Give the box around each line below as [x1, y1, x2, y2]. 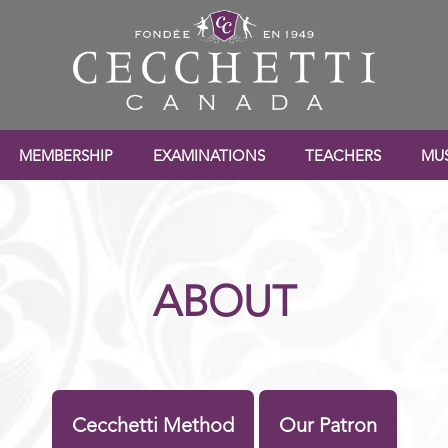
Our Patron [278, 417, 377, 437]
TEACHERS [305, 150, 381, 165]
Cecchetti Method [71, 417, 234, 437]
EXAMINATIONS [153, 150, 265, 165]
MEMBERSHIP [19, 150, 113, 165]
